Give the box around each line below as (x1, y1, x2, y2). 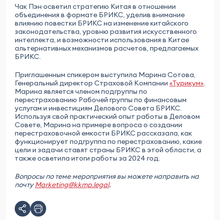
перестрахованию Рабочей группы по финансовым (15, 95, 187, 104)
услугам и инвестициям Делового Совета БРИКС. (15, 104, 182, 112)
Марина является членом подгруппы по (15, 87, 147, 96)
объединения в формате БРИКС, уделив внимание (15, 10, 185, 19)
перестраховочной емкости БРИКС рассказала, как (15, 129, 192, 137)
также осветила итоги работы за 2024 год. (15, 154, 160, 163)
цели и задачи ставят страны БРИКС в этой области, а (15, 145, 201, 154)
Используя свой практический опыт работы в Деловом (15, 112, 200, 121)
